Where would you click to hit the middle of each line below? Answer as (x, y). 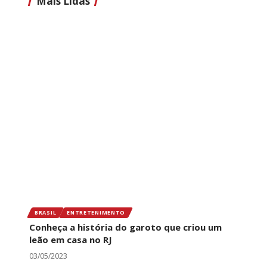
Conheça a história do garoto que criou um (125, 227)
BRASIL (46, 213)
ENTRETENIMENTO (96, 213)
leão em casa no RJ (71, 239)
